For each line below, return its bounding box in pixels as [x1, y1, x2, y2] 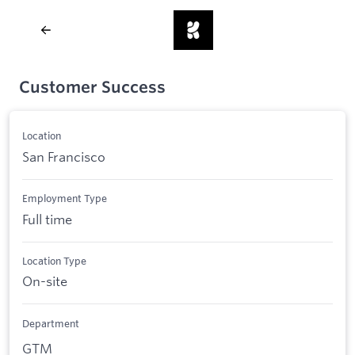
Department [22, 316, 79, 330]
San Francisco [22, 147, 105, 165]
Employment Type [22, 192, 107, 205]
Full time [22, 210, 72, 227]
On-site [22, 273, 67, 290]
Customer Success [19, 77, 166, 97]
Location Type [22, 254, 86, 267]
